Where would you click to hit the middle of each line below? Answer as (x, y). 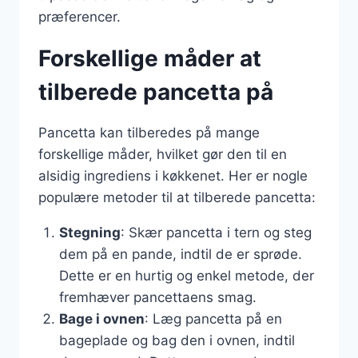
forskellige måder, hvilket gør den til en (163, 154)
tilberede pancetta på (156, 91)
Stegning (89, 232)
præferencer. (80, 16)
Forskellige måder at (150, 58)
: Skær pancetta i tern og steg (216, 232)
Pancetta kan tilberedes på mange (149, 132)
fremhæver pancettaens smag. (157, 297)
